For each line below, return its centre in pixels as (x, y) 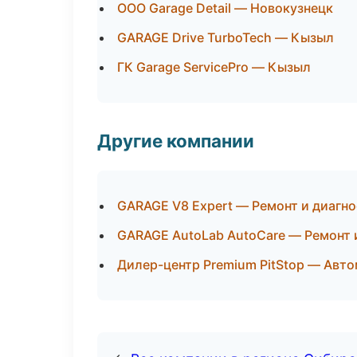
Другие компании (176, 141)
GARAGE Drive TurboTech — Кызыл (226, 37)
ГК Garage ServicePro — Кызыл (214, 67)
